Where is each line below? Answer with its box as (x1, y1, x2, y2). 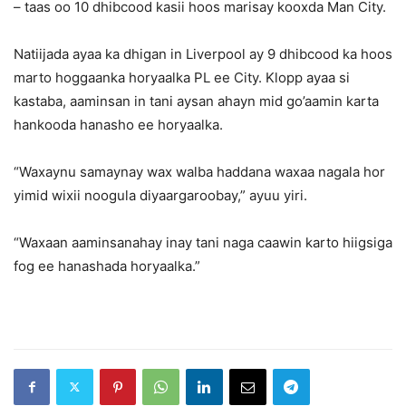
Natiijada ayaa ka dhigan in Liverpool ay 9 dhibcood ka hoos (14, 44, 392, 63)
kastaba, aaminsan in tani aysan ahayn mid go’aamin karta (14, 92, 379, 110)
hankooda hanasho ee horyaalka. (14, 115, 223, 133)
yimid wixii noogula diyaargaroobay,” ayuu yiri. (14, 186, 307, 204)
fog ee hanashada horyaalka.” (14, 256, 200, 275)
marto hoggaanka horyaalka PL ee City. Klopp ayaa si (14, 68, 350, 86)
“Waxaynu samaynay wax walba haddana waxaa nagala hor (14, 162, 385, 180)
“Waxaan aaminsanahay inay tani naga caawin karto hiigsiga (14, 233, 392, 251)
